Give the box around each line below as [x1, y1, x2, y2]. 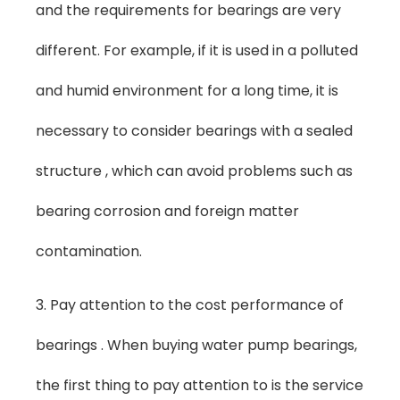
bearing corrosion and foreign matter [36, 201, 299, 222]
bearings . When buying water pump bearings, [36, 334, 357, 355]
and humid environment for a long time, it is [36, 80, 338, 102]
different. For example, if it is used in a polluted [36, 40, 358, 62]
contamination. [36, 241, 142, 262]
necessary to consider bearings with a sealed [36, 121, 353, 142]
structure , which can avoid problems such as [36, 161, 353, 182]
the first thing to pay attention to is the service [36, 374, 363, 396]
